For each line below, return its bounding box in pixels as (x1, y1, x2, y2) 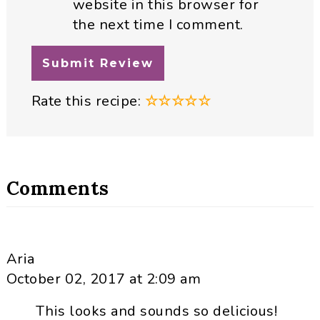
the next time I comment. (72, 15, 244, 35)
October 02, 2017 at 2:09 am (6, 269, 201, 289)
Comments (6, 176, 109, 201)
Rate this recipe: (31, 91, 145, 111)
